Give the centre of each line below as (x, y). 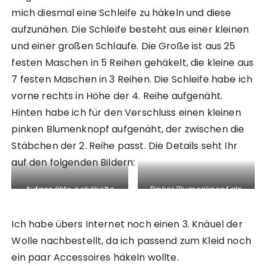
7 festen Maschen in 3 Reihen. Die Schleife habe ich (132, 80)
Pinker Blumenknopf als (196, 189)
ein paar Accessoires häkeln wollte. (95, 258)
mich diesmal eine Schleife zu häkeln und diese (121, 13)
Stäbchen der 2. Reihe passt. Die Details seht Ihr (124, 146)
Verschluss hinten (196, 201)
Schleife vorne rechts (70, 201)
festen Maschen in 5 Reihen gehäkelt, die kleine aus (133, 63)
